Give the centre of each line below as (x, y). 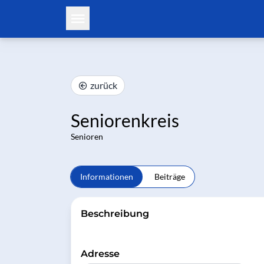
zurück (104, 85)
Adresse (100, 254)
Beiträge (170, 176)
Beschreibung (115, 214)
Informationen (107, 176)
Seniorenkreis (125, 120)
